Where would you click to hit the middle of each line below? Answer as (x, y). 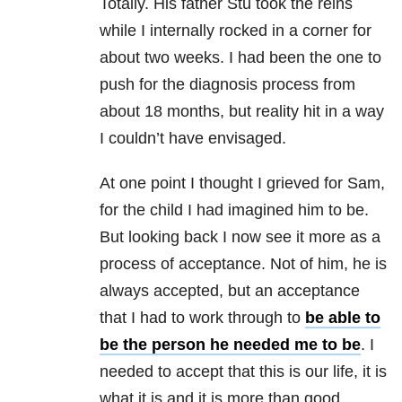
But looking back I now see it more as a (240, 237)
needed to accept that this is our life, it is (243, 372)
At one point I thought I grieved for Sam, (242, 184)
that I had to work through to (202, 318)
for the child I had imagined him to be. (234, 210)
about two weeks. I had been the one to (240, 58)
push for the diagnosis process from (227, 85)
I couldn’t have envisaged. (193, 139)
